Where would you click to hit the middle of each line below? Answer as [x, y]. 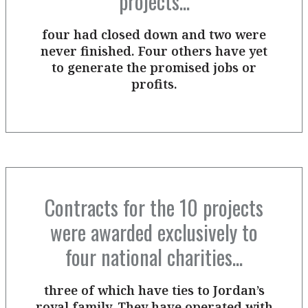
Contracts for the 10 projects [154, 207]
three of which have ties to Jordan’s [154, 290]
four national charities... [154, 257]
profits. [154, 84]
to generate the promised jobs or [154, 67]
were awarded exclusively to [154, 232]
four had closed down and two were [154, 34]
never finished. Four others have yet [154, 51]
